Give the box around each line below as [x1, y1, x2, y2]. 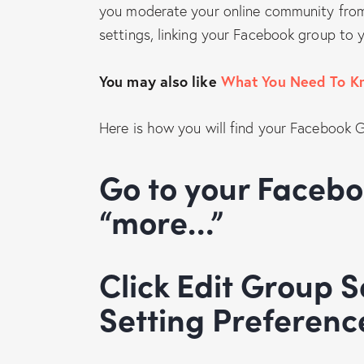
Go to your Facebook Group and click [99, 163, 123, 210]
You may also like [99, 71, 221, 91]
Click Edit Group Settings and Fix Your [99, 262, 121, 308]
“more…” [99, 197, 223, 244]
